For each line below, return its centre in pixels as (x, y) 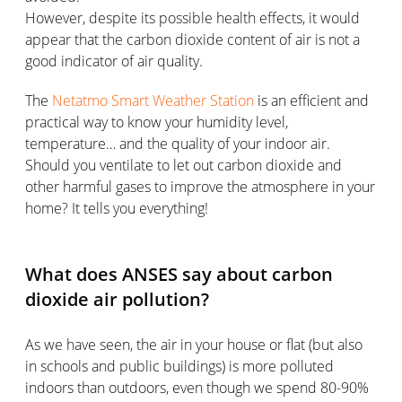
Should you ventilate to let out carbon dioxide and (184, 165)
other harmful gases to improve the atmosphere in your (200, 186)
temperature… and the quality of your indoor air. (178, 143)
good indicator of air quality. (114, 61)
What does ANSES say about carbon (179, 274)
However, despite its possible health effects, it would (192, 17)
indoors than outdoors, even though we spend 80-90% (197, 387)
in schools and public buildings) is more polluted (179, 366)
